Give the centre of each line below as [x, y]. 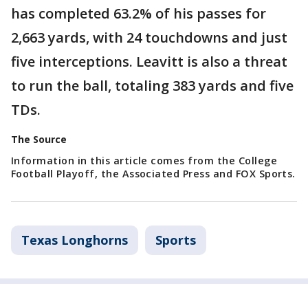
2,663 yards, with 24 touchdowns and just [149, 37]
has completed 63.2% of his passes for [139, 13]
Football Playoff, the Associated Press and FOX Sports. [153, 173]
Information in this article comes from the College [144, 160]
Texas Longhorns [75, 240]
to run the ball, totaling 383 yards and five [152, 85]
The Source [39, 139]
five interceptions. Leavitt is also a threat [149, 61]
